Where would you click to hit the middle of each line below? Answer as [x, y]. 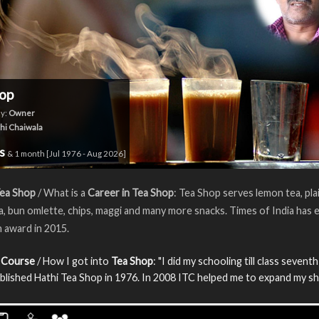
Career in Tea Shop [131, 192]
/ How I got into [73, 261]
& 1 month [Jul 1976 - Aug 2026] [67, 153]
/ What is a [62, 192]
